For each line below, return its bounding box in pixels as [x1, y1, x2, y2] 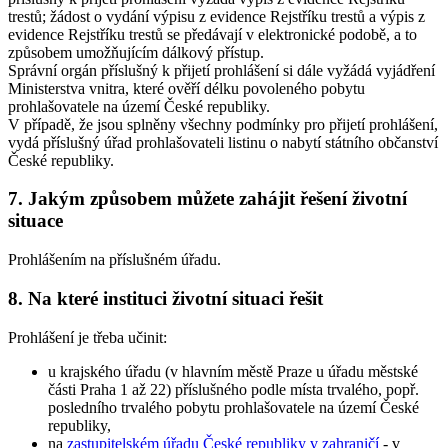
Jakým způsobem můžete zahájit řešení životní [28, 188, 407, 210]
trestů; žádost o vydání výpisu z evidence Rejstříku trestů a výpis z [8, 7, 425, 25]
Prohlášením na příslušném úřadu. [8, 251, 221, 269]
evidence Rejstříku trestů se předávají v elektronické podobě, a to [8, 25, 417, 43]
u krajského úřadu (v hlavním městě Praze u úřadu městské [48, 362, 418, 380]
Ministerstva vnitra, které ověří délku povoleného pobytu [8, 79, 365, 97]
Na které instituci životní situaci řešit [28, 287, 323, 309]
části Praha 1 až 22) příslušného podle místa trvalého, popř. [48, 380, 419, 398]
